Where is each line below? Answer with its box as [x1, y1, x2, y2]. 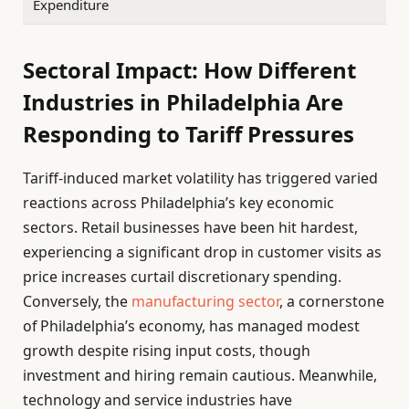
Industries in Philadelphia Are [23, 87, 343, 118]
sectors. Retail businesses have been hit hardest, [23, 217, 358, 238]
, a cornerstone [279, 291, 384, 312]
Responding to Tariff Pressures [23, 119, 354, 150]
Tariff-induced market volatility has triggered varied [23, 168, 378, 189]
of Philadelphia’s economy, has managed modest [23, 316, 360, 337]
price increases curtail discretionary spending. [23, 267, 341, 288]
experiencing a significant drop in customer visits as [23, 242, 382, 263]
